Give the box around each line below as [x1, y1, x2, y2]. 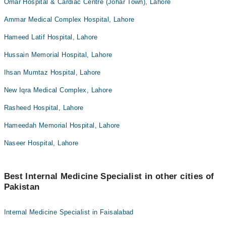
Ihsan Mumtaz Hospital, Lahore [4, 69, 101, 76]
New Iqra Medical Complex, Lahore [4, 86, 112, 94]
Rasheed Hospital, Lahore [4, 104, 84, 111]
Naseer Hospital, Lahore [4, 139, 79, 147]
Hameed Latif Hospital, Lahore [4, 33, 98, 41]
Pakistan [4, 182, 40, 192]
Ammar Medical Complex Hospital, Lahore [4, 16, 135, 23]
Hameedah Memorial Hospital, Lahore [4, 122, 120, 129]
